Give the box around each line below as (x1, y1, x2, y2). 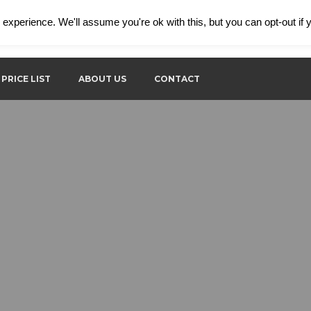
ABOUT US (78, 74, 126, 84)
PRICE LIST (1, 74, 51, 84)
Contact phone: (173, 16, 227, 26)
